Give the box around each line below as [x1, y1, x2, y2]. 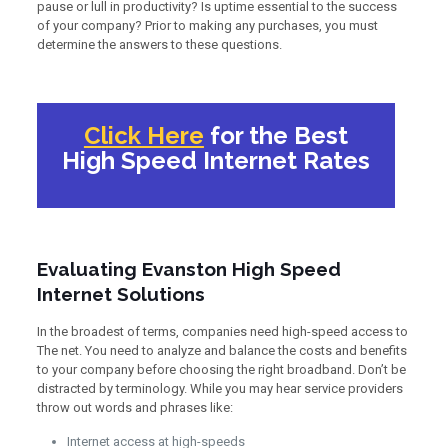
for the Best [203, 121, 348, 150]
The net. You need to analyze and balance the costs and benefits [36, 343, 407, 358]
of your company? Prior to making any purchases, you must [36, 18, 378, 33]
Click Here [83, 121, 204, 150]
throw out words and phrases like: [36, 400, 233, 415]
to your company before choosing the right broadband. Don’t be [36, 362, 406, 377]
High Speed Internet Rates [61, 146, 370, 175]
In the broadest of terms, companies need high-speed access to [36, 324, 408, 339]
